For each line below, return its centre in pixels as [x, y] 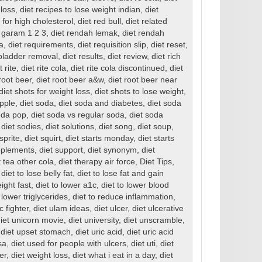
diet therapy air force [96, 162]
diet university [93, 220]
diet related [146, 22]
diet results [82, 57]
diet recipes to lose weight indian [80, 10]
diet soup [154, 127]
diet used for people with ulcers [68, 244]
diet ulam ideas [61, 209]
